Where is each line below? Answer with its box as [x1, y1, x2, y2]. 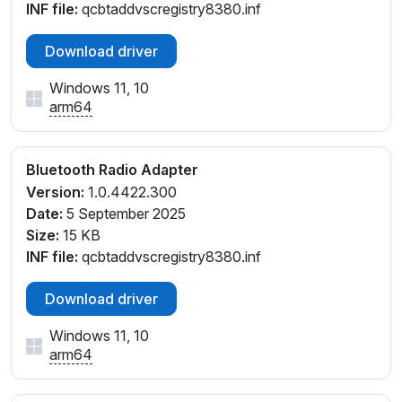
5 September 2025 [63, 204, 186, 223]
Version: [26, 182, 84, 201]
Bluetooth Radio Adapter [26, 161, 198, 179]
